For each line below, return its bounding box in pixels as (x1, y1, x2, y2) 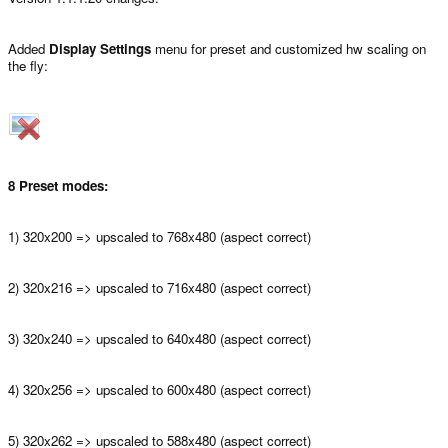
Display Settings (49, 38, 151, 58)
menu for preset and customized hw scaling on (151, 38, 426, 58)
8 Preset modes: (8, 175, 108, 195)
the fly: (8, 55, 48, 75)
